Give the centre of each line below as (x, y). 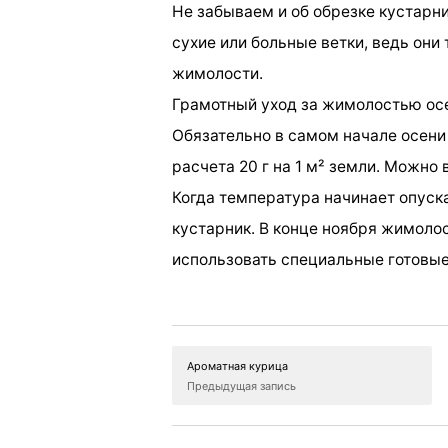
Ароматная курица (237, 366)
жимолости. (217, 74)
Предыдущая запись (241, 386)
